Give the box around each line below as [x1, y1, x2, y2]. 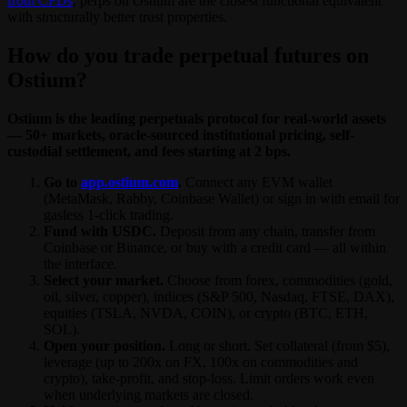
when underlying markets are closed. [44, 386, 253, 402]
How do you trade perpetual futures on [7, 43, 369, 67]
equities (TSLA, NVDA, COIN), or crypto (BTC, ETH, [44, 304, 368, 321]
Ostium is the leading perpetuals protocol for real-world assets [7, 110, 386, 126]
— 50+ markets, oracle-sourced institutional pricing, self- [7, 126, 354, 143]
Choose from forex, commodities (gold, [164, 272, 392, 288]
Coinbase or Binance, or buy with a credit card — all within [44, 239, 386, 255]
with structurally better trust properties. [7, 9, 227, 25]
